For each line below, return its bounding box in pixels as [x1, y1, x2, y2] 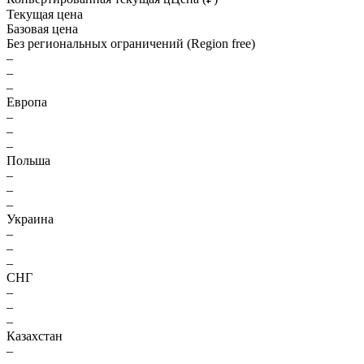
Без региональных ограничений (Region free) [6, 37, 255, 50]
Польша [6, 154, 50, 167]
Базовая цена [6, 22, 78, 36]
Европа [6, 95, 47, 109]
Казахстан [6, 329, 63, 343]
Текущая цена [6, 7, 83, 21]
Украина [6, 212, 54, 226]
